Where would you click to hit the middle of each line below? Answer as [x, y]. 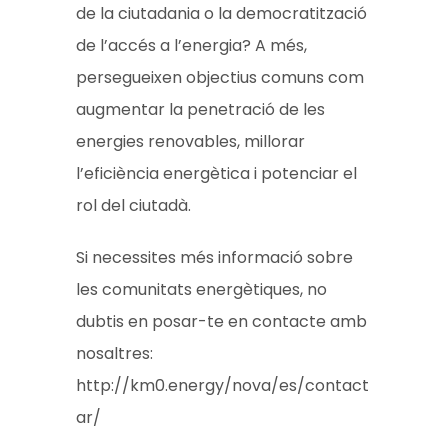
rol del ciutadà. [134, 205]
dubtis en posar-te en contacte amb [222, 321]
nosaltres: [115, 353]
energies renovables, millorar [191, 141]
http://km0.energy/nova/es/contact [223, 385]
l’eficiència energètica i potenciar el [217, 173]
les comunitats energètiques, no [202, 289]
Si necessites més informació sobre [215, 257]
